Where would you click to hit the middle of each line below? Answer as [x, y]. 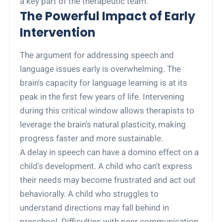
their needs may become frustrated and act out [108, 180]
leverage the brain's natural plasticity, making [103, 124]
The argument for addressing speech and [97, 55]
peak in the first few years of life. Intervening [102, 96]
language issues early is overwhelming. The [101, 69]
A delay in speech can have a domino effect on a [110, 152]
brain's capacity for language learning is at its [104, 83]
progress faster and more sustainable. [92, 138]
